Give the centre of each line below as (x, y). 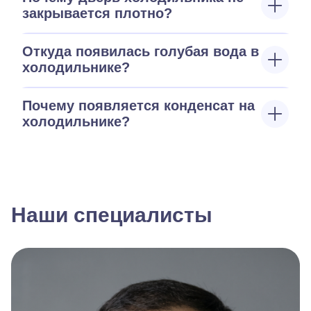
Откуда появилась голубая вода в (141, 51)
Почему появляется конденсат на (138, 106)
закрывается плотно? (97, 13)
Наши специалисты (112, 215)
